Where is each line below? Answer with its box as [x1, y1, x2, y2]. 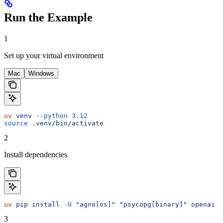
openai [187, 200, 215, 208]
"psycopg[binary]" [115, 200, 187, 208]
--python [32, 111, 68, 119]
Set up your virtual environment [4, 51, 104, 60]
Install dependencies [4, 150, 67, 159]
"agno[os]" [72, 200, 115, 208]
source [4, 119, 28, 127]
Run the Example [4, 11, 93, 24]
